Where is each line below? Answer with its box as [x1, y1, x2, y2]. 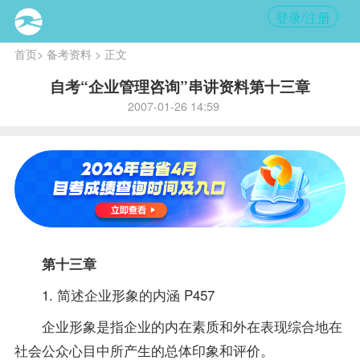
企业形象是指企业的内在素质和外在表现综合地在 [14, 315, 342, 336]
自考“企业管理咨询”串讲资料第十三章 [50, 75, 310, 98]
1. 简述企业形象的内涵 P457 [14, 284, 215, 305]
